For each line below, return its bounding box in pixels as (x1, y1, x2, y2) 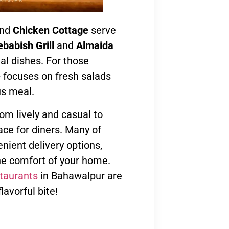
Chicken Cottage (13, 24, 88, 37)
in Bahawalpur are (38, 169, 122, 182)
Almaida (76, 39, 113, 52)
